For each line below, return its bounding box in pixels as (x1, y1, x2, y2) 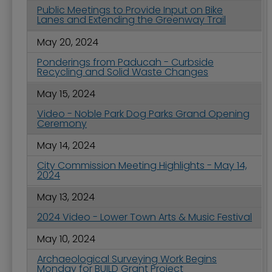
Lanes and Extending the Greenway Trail (37, 13, 226, 27)
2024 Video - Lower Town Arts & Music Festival (37, 210, 252, 225)
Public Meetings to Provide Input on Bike (37, 3, 223, 18)
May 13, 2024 (37, 190, 95, 205)
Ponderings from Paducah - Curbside (37, 55, 214, 69)
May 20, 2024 (37, 35, 98, 49)
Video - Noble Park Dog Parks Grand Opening (37, 106, 250, 121)
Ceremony (37, 116, 87, 131)
